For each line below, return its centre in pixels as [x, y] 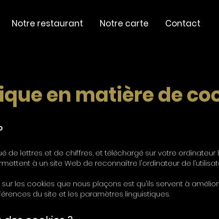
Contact [183, 23]
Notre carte [124, 23]
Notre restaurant [48, 23]
